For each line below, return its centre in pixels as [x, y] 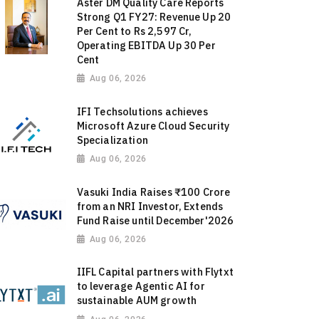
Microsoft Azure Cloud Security [153, 125]
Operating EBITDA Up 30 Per [146, 46]
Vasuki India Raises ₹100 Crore [153, 192]
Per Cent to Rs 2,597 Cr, [134, 31]
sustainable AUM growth [137, 300]
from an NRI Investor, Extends [150, 206]
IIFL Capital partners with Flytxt [155, 272]
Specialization [112, 140]
